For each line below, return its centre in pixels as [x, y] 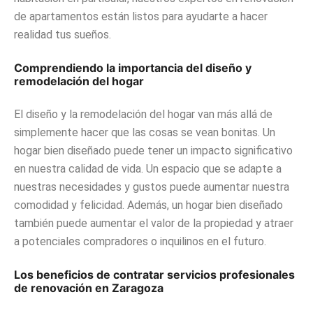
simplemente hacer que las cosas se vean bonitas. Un [145, 133]
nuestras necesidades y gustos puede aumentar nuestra [152, 187]
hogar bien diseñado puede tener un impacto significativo [153, 151]
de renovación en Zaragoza [89, 288]
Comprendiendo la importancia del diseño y [133, 68]
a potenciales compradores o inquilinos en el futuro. [140, 242]
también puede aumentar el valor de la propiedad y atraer [154, 224]
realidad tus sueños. [63, 35]
